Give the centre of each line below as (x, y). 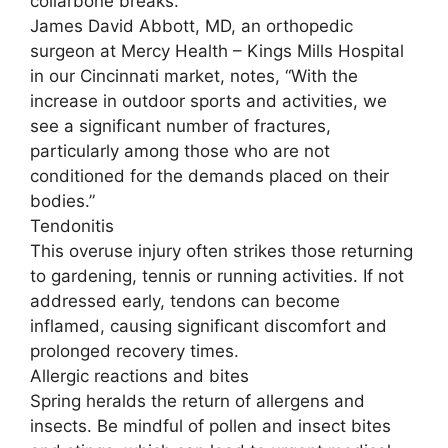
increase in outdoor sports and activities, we (208, 100)
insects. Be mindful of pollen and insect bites (210, 425)
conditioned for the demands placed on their (209, 175)
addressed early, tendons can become (185, 300)
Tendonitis (72, 225)
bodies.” (62, 200)
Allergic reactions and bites (139, 375)
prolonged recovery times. (134, 350)
